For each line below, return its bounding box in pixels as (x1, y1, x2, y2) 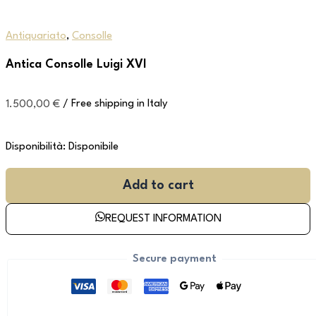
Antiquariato (6, 31, 66, 42)
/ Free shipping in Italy (63, 99, 168, 110)
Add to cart (122, 178, 194, 192)
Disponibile (68, 141, 119, 152)
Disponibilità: (6, 141, 66, 152)
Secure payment (132, 253, 217, 265)
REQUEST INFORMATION (104, 213, 221, 224)
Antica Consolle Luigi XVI (6, 59, 147, 71)
